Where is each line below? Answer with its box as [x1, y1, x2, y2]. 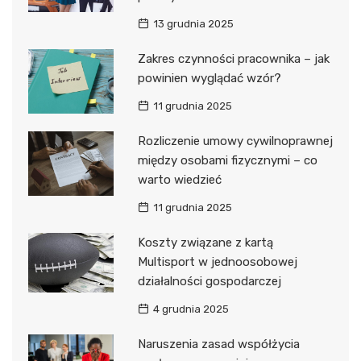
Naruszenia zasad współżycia [137, 337, 300, 352]
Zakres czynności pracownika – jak [137, 52, 330, 67]
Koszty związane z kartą [137, 235, 273, 251]
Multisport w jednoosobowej [137, 255, 297, 270]
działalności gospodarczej [137, 274, 281, 289]
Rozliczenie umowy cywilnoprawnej [137, 134, 333, 149]
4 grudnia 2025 [152, 303, 229, 316]
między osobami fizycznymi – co [137, 153, 317, 168]
